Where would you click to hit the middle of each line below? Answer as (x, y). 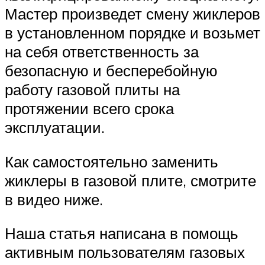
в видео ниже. (54, 199)
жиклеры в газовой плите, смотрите (130, 180)
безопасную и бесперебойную (111, 71)
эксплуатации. (55, 127)
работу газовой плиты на (92, 90)
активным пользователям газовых (125, 252)
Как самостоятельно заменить (112, 161)
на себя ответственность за (102, 52)
